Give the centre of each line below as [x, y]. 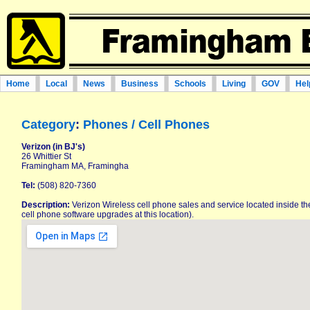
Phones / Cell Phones [146, 125]
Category [48, 125]
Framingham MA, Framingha [75, 166]
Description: [46, 205]
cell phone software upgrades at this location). [108, 215]
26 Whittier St [46, 156]
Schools [190, 84]
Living [234, 84]
